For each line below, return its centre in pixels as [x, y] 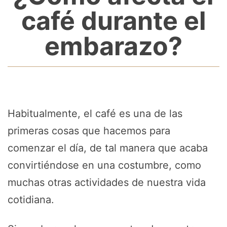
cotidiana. [31, 200]
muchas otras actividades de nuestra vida [107, 182]
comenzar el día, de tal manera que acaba [108, 148]
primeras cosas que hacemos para [89, 131]
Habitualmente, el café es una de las [95, 113]
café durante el [113, 21]
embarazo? [113, 46]
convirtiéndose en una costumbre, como [104, 165]
